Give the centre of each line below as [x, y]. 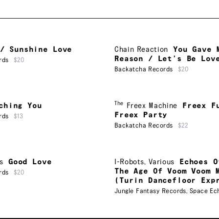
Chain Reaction [141, 49]
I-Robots [130, 162]
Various [162, 162]
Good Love [30, 162]
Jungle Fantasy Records [150, 191]
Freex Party [141, 115]
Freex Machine [152, 106]
